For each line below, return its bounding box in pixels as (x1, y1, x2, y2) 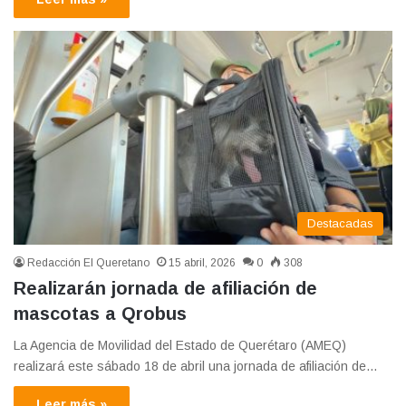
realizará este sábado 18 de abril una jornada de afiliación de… (14, 359, 378, 374)
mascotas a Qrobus (14, 304, 187, 324)
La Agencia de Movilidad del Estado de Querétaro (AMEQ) (14, 338, 346, 353)
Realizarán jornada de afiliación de (14, 278, 317, 299)
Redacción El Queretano (27, 256, 150, 270)
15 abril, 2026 (169, 256, 236, 270)
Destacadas (307, 217, 373, 231)
